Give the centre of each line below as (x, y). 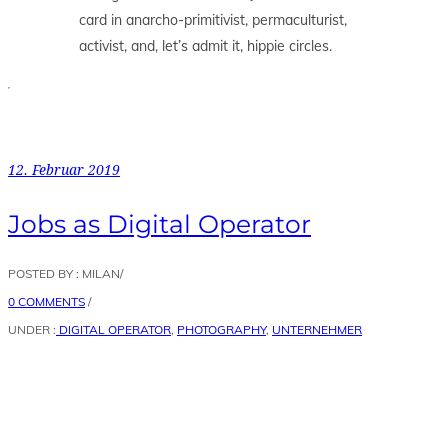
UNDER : (32, 329)
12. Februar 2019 (64, 170)
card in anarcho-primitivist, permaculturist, (213, 20)
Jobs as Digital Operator (159, 223)
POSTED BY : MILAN (64, 273)
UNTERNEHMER (317, 329)
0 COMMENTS (46, 301)
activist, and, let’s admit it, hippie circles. (205, 46)
